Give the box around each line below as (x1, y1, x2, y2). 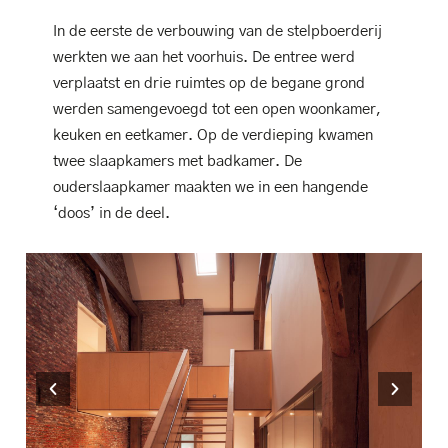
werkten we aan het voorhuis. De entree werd (52, 50, 355, 66)
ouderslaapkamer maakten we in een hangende (52, 180, 368, 196)
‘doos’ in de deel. (52, 206, 170, 222)
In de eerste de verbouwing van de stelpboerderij (52, 24, 382, 40)
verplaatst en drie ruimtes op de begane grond (52, 76, 365, 92)
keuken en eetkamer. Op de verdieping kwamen (52, 128, 373, 144)
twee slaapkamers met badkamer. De (52, 154, 302, 170)
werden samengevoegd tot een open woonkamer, (52, 102, 381, 118)
